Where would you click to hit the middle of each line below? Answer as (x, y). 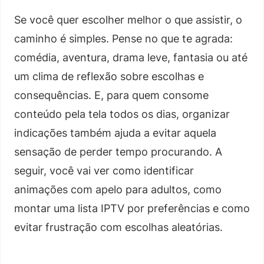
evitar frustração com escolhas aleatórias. (118, 227)
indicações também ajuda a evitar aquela (115, 133)
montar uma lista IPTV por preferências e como (132, 208)
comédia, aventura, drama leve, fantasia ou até (131, 57)
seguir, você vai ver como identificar (104, 170)
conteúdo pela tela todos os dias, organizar (122, 114)
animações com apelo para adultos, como (118, 189)
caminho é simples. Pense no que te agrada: (123, 38)
